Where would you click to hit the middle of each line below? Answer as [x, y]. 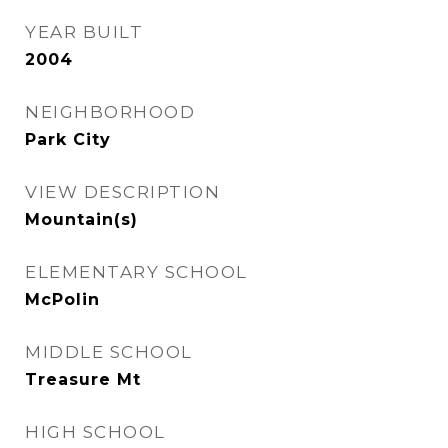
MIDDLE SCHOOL [109, 352]
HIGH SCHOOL [95, 432]
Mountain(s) [81, 219]
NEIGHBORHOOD [110, 112]
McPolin [62, 299]
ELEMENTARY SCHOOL [136, 272]
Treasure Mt [83, 379]
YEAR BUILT [84, 32]
